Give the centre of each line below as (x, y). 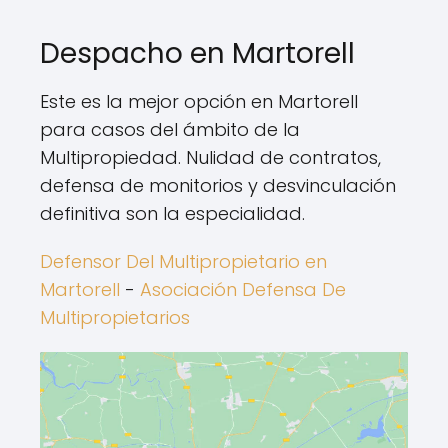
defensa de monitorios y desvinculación (218, 185)
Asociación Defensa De (243, 289)
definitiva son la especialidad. (172, 213)
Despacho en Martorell (197, 53)
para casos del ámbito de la (170, 129)
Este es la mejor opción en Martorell (199, 101)
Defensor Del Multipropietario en (183, 261)
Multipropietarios (115, 317)
